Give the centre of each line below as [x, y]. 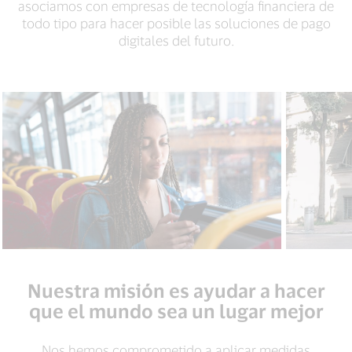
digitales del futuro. [176, 40]
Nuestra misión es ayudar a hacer [176, 290]
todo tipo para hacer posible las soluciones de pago [176, 23]
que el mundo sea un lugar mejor [176, 311]
